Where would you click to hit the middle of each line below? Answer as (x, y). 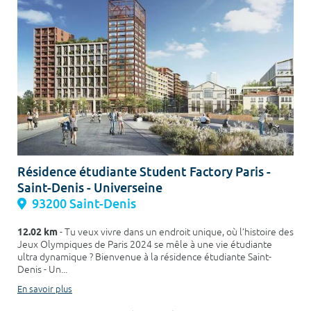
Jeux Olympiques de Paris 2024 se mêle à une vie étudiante (145, 244)
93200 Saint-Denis (84, 203)
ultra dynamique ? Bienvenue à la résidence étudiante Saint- (144, 257)
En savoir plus (45, 289)
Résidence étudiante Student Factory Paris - (144, 171)
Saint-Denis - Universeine (90, 187)
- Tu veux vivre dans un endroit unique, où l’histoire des (176, 232)
